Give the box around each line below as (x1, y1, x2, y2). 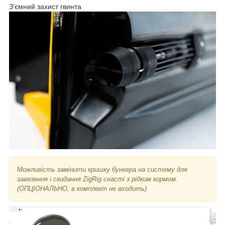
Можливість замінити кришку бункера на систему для (17, 165, 187, 173)
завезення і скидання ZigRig (17, 175, 101, 183)
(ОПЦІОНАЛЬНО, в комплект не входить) (17, 184, 147, 192)
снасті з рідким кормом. (103, 175, 178, 183)
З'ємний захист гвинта (9, 2, 81, 11)
